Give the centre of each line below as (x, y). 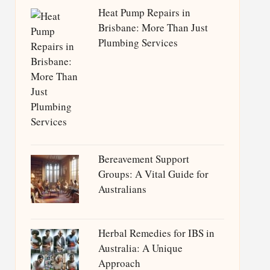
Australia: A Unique (140, 248)
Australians (122, 189)
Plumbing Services (138, 42)
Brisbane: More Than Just (153, 27)
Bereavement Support (143, 159)
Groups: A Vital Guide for (153, 174)
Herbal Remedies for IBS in (156, 233)
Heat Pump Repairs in (144, 12)
